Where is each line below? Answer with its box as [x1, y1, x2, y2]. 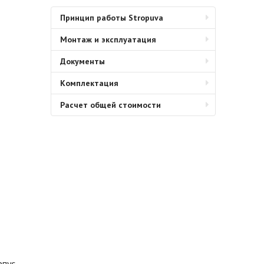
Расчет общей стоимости [60, 100, 161, 110]
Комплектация [60, 78, 118, 88]
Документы [60, 56, 105, 67]
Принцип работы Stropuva [60, 12, 163, 23]
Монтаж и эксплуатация [60, 34, 156, 45]
